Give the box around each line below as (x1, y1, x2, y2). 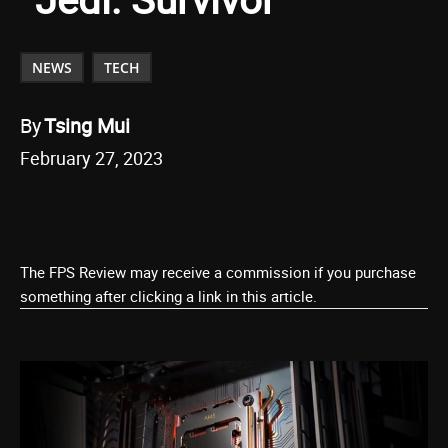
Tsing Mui (44, 111, 130, 139)
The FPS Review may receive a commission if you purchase (20, 262, 416, 282)
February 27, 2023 (20, 146, 163, 170)
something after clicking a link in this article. (20, 286, 317, 306)
